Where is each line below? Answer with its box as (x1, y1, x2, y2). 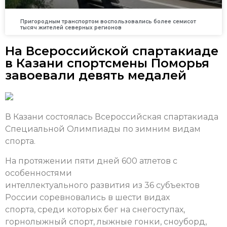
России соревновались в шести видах (5, 192, 170, 202)
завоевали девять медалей (5, 68, 186, 83)
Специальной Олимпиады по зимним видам (5, 124, 201, 134)
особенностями (5, 168, 72, 178)
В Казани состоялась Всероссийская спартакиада (5, 112, 218, 122)
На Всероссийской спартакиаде (5, 44, 218, 59)
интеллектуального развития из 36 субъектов (5, 180, 200, 190)
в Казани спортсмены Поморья (5, 56, 209, 71)
